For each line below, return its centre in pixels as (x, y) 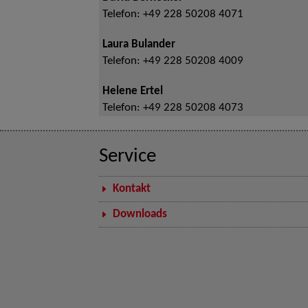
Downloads (140, 214)
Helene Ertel (133, 91)
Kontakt (132, 189)
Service (128, 157)
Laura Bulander (139, 45)
